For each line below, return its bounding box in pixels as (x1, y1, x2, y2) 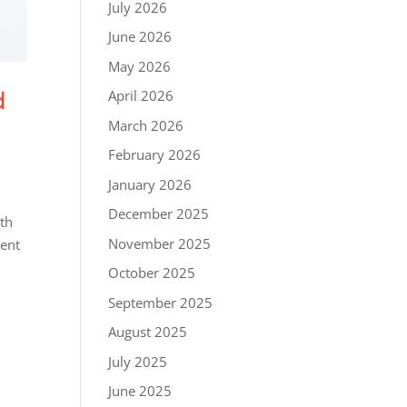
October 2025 (108, 263, 196, 283)
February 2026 (108, 145, 202, 164)
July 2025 (108, 352, 168, 371)
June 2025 (108, 382, 173, 401)
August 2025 (108, 323, 188, 342)
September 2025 (108, 293, 213, 312)
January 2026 (108, 174, 193, 194)
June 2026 (108, 27, 173, 46)
